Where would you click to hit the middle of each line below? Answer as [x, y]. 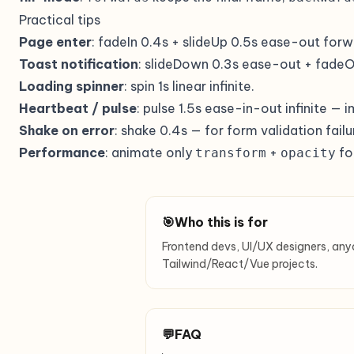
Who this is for [221, 222]
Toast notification [79, 64]
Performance [62, 153]
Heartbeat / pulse [78, 108]
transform [231, 153]
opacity [308, 153]
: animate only [150, 153]
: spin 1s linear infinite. [189, 86]
